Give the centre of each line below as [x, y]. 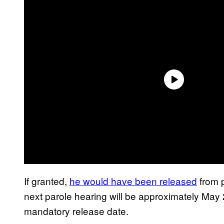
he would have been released [133, 180]
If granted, [47, 180]
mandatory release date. [76, 210]
